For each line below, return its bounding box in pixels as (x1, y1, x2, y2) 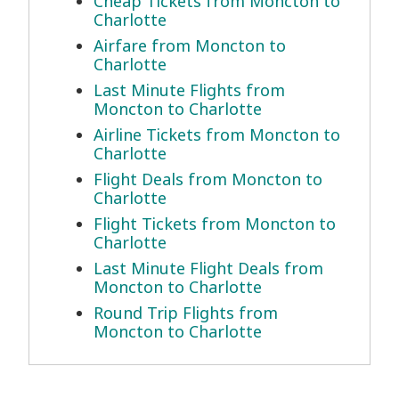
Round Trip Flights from (94, 302, 278, 324)
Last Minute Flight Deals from (94, 257, 323, 280)
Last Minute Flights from (94, 79, 285, 102)
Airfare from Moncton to (94, 35, 286, 57)
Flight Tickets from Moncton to (94, 213, 336, 235)
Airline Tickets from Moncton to (94, 124, 340, 146)
